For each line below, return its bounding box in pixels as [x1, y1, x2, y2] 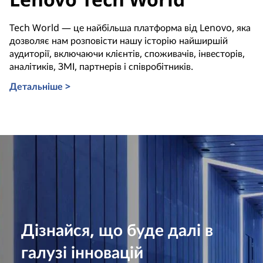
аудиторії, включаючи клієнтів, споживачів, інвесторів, [9, 46, 245, 60]
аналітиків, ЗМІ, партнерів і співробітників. [9, 59, 193, 73]
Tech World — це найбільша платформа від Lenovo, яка [9, 21, 251, 34]
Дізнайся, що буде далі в [21, 218, 213, 241]
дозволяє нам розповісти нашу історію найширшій [9, 33, 228, 47]
